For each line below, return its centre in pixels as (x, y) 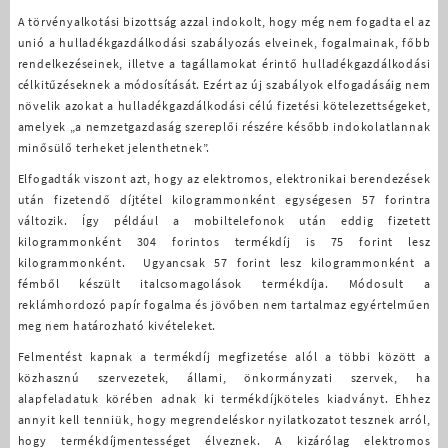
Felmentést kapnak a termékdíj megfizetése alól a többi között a (224, 356)
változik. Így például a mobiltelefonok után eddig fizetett (224, 220)
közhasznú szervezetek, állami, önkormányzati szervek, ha (224, 377)
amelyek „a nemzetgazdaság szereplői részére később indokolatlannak (224, 126)
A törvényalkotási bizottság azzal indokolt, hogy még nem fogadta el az (224, 21)
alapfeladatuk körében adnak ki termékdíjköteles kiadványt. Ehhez (224, 398)
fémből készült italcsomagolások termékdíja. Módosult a (224, 283)
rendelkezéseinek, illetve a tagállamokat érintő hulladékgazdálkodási (224, 63)
